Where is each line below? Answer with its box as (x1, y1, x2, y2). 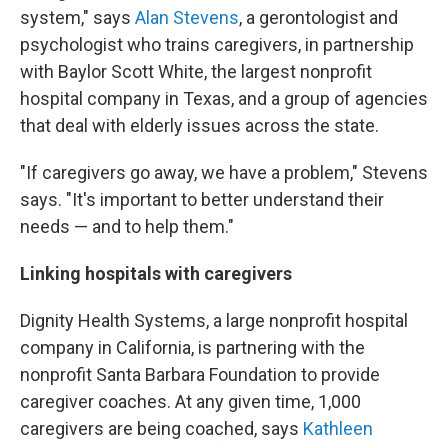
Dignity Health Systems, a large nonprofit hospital (20, 310, 408, 332)
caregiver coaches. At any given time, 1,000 (20, 391, 361, 413)
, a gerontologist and (239, 7, 398, 29)
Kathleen (303, 418, 373, 440)
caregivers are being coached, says (20, 418, 303, 440)
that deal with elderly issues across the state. (20, 115, 379, 137)
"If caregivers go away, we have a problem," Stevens (20, 162, 428, 184)
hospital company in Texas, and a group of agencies (20, 88, 428, 110)
